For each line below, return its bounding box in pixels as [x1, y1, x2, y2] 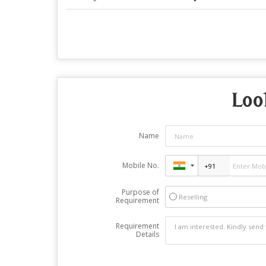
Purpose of [121, 187, 159, 197]
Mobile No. [122, 160, 159, 170]
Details [135, 229, 159, 239]
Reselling [178, 192, 207, 201]
